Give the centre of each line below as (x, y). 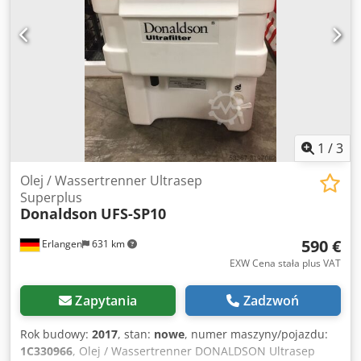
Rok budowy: (56, 334)
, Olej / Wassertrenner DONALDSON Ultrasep (194, 351)
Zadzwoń (271, 301)
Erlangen (61, 244)
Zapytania (106, 301)
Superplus (51, 198)
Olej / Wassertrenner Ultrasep (111, 181)
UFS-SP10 (133, 214)
